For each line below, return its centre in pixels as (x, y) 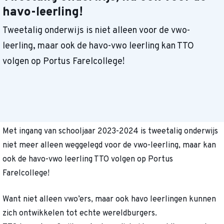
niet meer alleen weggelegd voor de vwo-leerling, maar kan (109, 146)
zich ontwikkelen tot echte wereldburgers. (80, 214)
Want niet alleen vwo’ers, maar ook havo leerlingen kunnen (109, 200)
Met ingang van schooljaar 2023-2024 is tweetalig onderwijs (110, 132)
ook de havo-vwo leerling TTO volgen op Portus (88, 160)
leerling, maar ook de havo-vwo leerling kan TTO (98, 46)
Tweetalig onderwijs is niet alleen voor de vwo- (96, 31)
